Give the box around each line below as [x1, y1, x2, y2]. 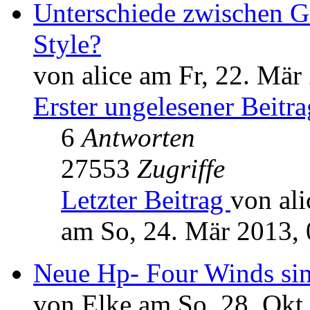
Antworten [82, 122, 195, 153]
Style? [33, 29, 101, 60]
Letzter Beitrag [61, 185, 230, 215]
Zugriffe [137, 154, 225, 184]
